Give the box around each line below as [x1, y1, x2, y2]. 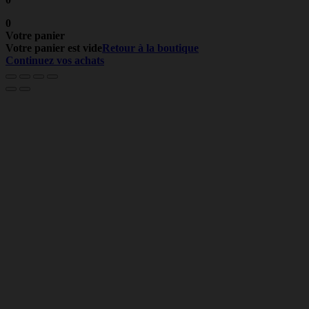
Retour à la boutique [102, 41, 199, 54]
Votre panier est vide [6, 41, 102, 54]
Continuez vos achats [6, 54, 104, 66]
